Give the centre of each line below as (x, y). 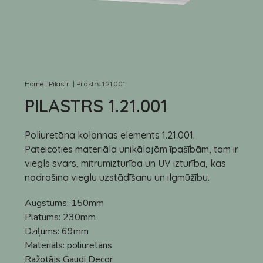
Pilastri (60, 84)
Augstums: (48, 203)
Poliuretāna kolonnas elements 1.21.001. (110, 135)
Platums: (44, 217)
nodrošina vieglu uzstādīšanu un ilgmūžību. (117, 177)
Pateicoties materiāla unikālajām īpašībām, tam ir (131, 149)
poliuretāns (90, 245)
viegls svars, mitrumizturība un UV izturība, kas (125, 163)
